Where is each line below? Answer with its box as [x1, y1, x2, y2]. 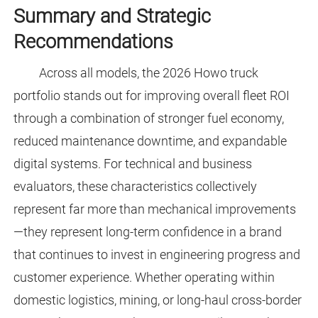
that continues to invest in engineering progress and [13, 247, 300, 263]
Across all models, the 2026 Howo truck [38, 65, 258, 81]
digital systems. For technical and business [13, 156, 252, 172]
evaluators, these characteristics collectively [13, 179, 257, 194]
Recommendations [13, 31, 173, 54]
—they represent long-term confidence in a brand [13, 224, 282, 240]
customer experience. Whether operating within [13, 270, 275, 285]
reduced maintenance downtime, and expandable [13, 133, 287, 149]
